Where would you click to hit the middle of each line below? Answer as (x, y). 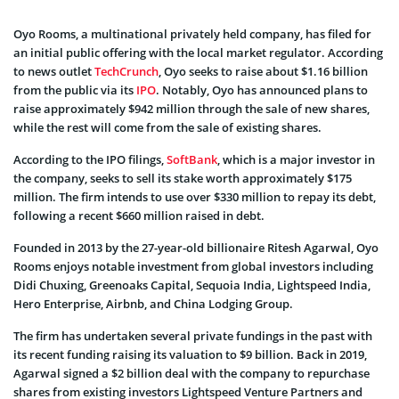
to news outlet (54, 71)
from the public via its (75, 90)
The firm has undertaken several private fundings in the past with (193, 335)
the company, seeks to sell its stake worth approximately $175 (183, 178)
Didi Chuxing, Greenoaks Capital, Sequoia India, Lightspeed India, (192, 285)
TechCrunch (126, 71)
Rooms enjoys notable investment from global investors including (193, 266)
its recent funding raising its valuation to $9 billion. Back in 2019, (190, 354)
